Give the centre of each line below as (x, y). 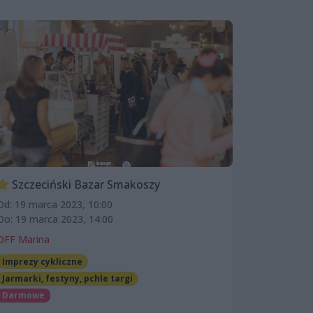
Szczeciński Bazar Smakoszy (85, 184)
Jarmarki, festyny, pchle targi (67, 278)
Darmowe (23, 295)
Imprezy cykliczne (42, 261)
